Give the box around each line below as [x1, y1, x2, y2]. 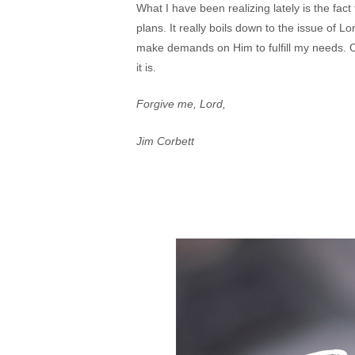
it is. [136, 60, 156, 74]
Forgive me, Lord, [136, 97, 226, 111]
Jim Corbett [136, 134, 194, 147]
